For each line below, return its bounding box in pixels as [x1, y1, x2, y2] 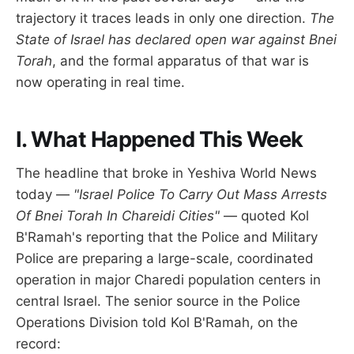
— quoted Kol [220, 208, 309, 224]
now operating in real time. [16, 73, 185, 90]
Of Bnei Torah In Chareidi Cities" [16, 208, 220, 224]
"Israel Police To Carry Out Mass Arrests [73, 186, 327, 203]
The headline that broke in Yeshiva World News [16, 165, 317, 182]
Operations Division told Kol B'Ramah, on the [16, 314, 298, 331]
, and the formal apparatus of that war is [52, 52, 309, 69]
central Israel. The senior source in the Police [16, 293, 300, 310]
